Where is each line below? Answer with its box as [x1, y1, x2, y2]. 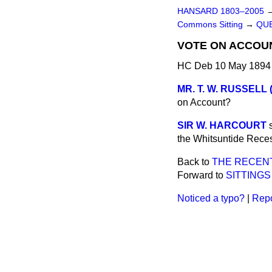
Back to [177, 157, 212, 167]
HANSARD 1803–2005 [177, 7, 264, 16]
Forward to [177, 170, 226, 180]
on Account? [177, 97, 231, 107]
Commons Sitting [177, 20, 245, 29]
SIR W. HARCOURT [177, 120, 267, 131]
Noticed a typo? [177, 193, 245, 203]
